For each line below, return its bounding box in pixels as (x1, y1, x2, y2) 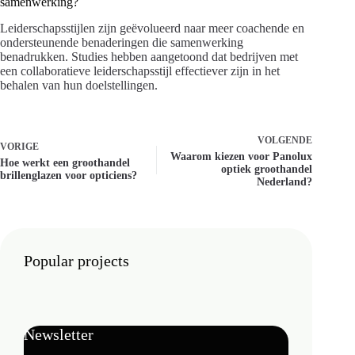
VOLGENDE (258, 134, 313, 146)
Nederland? (257, 175, 313, 188)
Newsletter (24, 325, 94, 343)
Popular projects (24, 251, 129, 269)
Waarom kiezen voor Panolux (170, 150, 313, 162)
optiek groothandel (221, 162, 313, 175)
